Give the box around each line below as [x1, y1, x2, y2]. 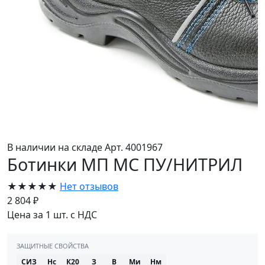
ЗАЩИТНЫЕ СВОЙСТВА [17, 241, 89, 250]
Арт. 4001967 [105, 140, 163, 154]
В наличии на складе [7, 140, 105, 154]
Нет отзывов [60, 179, 118, 193]
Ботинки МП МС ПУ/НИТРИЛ [7, 152, 243, 176]
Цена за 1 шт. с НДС [7, 208, 97, 221]
